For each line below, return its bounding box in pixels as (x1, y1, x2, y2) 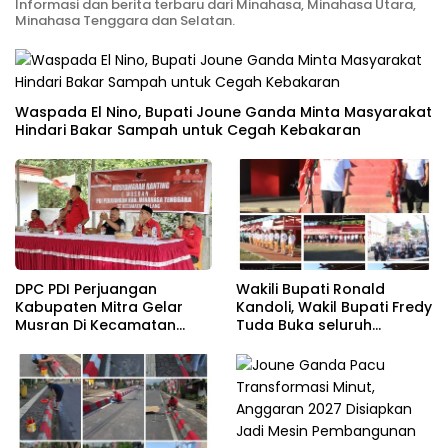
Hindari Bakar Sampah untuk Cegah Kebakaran (15, 120, 361, 141)
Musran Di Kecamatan (15, 314, 176, 335)
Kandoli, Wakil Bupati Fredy (236, 296, 432, 317)
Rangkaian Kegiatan (236, 332, 384, 353)
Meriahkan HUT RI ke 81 (236, 350, 401, 371)
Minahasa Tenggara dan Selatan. (15, 11, 235, 31)
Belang (15, 332, 66, 353)
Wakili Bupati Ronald (236, 278, 385, 299)
